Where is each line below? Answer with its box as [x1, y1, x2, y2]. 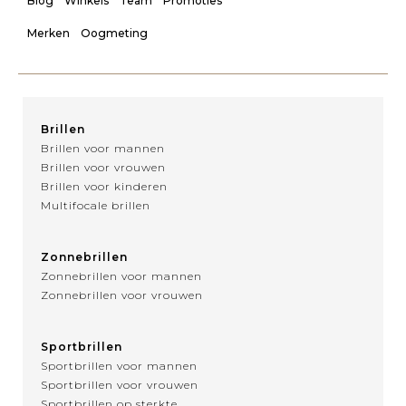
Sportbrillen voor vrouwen [41, 378, 198, 392]
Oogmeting [81, 26, 148, 41]
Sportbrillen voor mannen [41, 359, 198, 373]
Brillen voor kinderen [41, 179, 168, 194]
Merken [27, 26, 70, 41]
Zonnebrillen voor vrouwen [41, 288, 203, 303]
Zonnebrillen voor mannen [41, 269, 202, 284]
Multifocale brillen [41, 198, 150, 213]
